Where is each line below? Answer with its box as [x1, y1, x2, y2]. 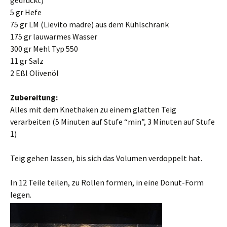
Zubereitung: [10, 92, 58, 102]
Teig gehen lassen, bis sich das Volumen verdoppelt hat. [10, 153, 202, 163]
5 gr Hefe [10, 7, 42, 17]
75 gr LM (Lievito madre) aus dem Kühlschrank [10, 19, 169, 29]
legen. [10, 190, 31, 200]
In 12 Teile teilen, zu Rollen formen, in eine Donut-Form [10, 177, 204, 187]
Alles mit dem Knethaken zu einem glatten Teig [10, 104, 176, 115]
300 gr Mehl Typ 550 [10, 44, 78, 54]
